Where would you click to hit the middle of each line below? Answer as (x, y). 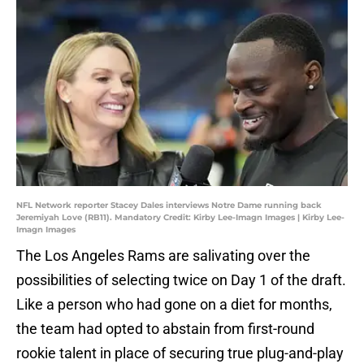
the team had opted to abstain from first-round (165, 329)
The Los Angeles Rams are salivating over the (163, 256)
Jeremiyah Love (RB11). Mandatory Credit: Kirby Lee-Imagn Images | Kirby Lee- (180, 218)
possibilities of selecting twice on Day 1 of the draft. (181, 280)
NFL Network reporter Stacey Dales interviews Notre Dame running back (169, 206)
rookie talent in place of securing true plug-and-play (180, 353)
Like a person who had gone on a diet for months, (174, 305)
